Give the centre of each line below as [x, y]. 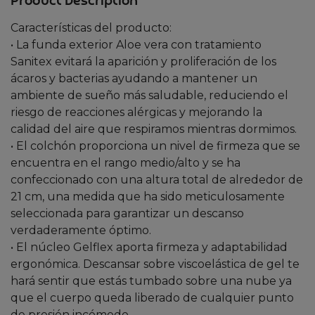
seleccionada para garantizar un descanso [127, 213]
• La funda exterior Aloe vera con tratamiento [136, 44]
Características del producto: [91, 27]
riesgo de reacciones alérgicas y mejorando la [136, 112]
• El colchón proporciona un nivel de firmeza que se [155, 146]
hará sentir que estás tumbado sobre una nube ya [151, 281]
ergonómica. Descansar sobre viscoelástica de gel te [155, 264]
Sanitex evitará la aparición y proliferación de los [143, 61]
